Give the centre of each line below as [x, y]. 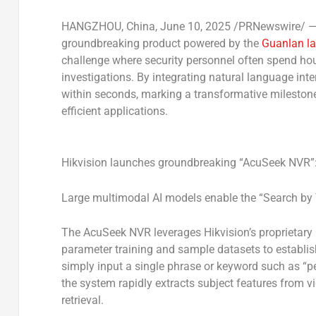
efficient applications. [114, 111]
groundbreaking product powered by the [161, 43]
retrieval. [82, 300]
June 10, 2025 [195, 26]
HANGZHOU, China [108, 26]
